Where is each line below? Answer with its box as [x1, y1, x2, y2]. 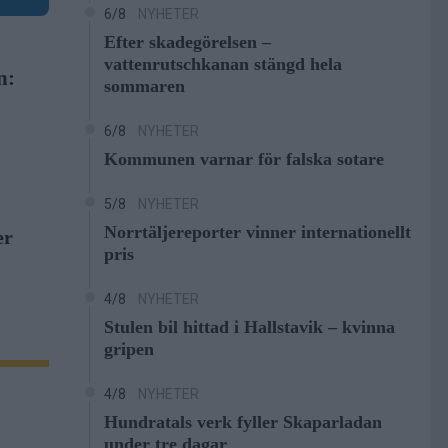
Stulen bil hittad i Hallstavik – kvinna [103, 317, 395, 337]
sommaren [103, 76, 185, 96]
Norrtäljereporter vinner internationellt [103, 222, 411, 242]
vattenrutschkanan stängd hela [103, 54, 342, 74]
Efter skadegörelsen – [103, 32, 271, 52]
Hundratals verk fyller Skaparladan [103, 412, 382, 432]
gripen [103, 339, 154, 359]
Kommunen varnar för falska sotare [103, 149, 384, 169]
